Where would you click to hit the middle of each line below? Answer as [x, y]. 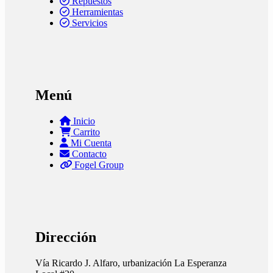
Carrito [87, 132]
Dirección [66, 237]
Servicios [90, 23]
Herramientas [97, 12]
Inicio [84, 121]
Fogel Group [99, 165]
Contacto [89, 154]
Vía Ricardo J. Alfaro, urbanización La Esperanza [131, 263]
